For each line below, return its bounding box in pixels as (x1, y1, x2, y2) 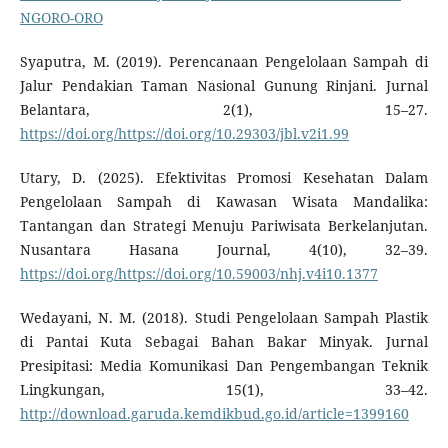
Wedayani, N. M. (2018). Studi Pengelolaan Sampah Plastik (19, 308, 429, 328)
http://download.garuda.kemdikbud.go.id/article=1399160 (19, 404, 409, 424)
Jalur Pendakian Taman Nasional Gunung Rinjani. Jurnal (19, 76, 429, 96)
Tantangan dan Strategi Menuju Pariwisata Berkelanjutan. (19, 216, 429, 236)
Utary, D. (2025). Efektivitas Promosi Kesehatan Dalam (19, 168, 429, 188)
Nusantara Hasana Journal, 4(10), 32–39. (19, 240, 429, 260)
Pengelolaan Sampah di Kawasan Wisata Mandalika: (19, 192, 429, 212)
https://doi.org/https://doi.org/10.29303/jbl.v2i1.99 (19, 124, 349, 144)
